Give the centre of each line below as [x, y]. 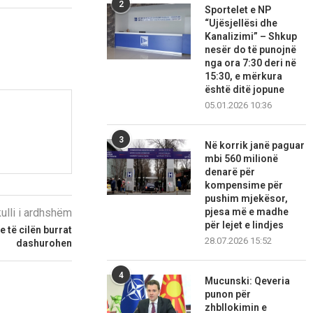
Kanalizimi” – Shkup [251, 37]
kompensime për [244, 185]
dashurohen [44, 243]
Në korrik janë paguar [255, 146]
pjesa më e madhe [247, 212]
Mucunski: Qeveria [248, 281]
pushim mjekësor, [247, 199]
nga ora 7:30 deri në [251, 63]
